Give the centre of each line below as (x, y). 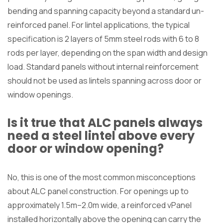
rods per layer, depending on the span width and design (108, 53)
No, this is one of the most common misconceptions (102, 177)
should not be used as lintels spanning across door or (105, 80)
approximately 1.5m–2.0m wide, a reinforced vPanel (100, 205)
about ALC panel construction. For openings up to (98, 191)
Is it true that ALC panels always (105, 122)
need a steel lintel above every (101, 135)
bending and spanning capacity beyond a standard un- (106, 11)
